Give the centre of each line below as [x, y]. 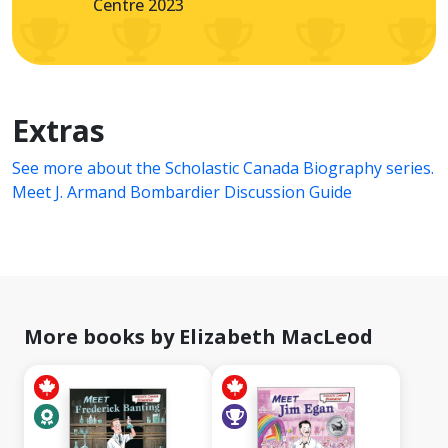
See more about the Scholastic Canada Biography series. [223, 168]
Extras [58, 131]
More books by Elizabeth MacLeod [198, 337]
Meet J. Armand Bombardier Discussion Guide [182, 192]
